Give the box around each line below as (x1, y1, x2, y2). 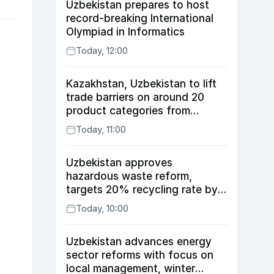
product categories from (66, 105, 190, 117)
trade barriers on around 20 (66, 91, 204, 103)
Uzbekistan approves (66, 157, 172, 169)
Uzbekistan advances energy (66, 235, 212, 248)
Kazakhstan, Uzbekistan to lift (66, 78, 217, 90)
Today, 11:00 (76, 124, 126, 135)
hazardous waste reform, (66, 170, 192, 182)
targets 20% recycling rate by (66, 183, 218, 196)
